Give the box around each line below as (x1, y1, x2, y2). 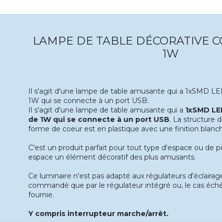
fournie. (28, 190, 54, 200)
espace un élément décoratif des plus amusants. (28, 153, 196, 162)
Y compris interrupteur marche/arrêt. (28, 209, 168, 219)
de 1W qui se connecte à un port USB (28, 115, 169, 124)
